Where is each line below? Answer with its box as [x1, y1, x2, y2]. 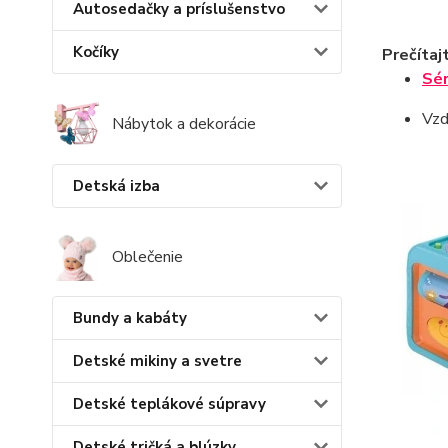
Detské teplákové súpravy [73, 393, 266, 414]
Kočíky [73, 42, 119, 63]
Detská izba [73, 176, 160, 197]
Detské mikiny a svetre [73, 350, 242, 371]
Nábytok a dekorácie [112, 113, 256, 136]
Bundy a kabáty [73, 307, 187, 328]
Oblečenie [112, 246, 183, 268]
